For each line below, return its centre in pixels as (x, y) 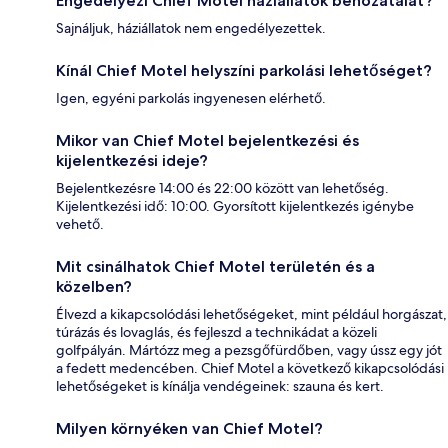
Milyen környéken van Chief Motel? (189, 429)
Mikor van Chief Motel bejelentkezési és (207, 141)
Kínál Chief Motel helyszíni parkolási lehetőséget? (244, 71)
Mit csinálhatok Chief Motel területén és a (215, 267)
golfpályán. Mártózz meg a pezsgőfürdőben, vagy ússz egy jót (249, 350)
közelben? (94, 287)
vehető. (80, 224)
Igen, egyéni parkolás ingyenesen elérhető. (191, 98)
